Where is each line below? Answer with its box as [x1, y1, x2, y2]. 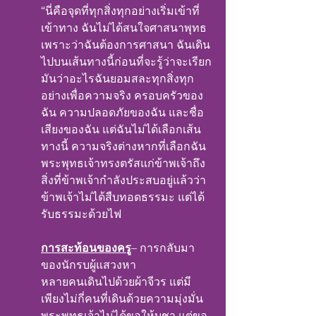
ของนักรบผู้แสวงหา [41, 258, 136, 272]
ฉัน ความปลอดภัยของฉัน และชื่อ [41, 106, 204, 119]
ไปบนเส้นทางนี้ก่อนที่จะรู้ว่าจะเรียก [41, 55, 212, 68]
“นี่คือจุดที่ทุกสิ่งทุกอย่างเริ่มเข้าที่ [41, 4, 200, 18]
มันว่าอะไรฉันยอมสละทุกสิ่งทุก [41, 72, 194, 85]
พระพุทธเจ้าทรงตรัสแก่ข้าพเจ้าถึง [41, 157, 205, 170]
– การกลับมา [131, 241, 195, 255]
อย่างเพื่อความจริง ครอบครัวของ [41, 89, 203, 102]
